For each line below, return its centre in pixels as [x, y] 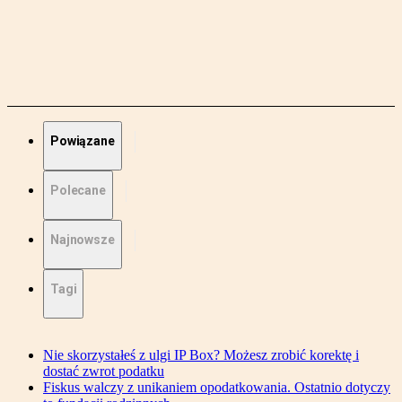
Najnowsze [83, 240]
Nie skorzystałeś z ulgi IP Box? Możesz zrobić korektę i [201, 355]
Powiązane [83, 141]
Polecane [78, 191]
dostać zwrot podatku [104, 371]
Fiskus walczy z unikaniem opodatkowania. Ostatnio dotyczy [217, 388]
